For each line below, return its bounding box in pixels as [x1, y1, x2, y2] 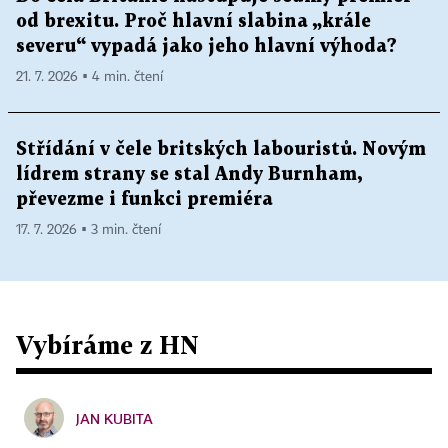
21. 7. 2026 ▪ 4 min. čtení [16, 70, 163, 85]
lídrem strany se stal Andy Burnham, [16, 166, 362, 184]
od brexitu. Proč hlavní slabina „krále [16, 13, 371, 31]
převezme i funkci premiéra [16, 191, 273, 209]
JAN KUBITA [76, 410, 153, 428]
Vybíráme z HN [16, 330, 199, 360]
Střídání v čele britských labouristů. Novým [16, 141, 426, 159]
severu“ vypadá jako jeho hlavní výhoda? [16, 38, 397, 56]
